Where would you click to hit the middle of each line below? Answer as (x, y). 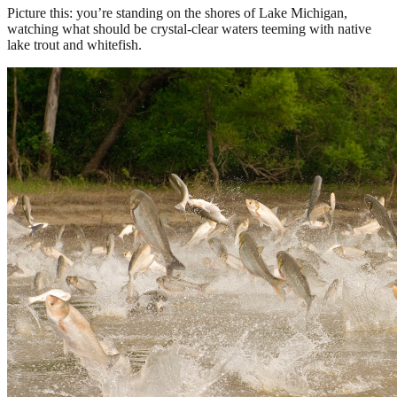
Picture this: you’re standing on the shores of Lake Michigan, (177, 13)
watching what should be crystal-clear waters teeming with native (189, 29)
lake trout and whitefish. (74, 45)
